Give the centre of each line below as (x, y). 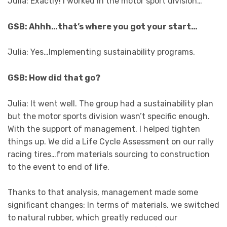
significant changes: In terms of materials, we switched (113, 205)
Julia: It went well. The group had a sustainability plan (110, 103)
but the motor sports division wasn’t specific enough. (109, 116)
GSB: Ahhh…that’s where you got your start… (103, 26)
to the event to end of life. (59, 167)
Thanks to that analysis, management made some (103, 193)
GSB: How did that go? (54, 78)
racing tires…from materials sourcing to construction (109, 154)
